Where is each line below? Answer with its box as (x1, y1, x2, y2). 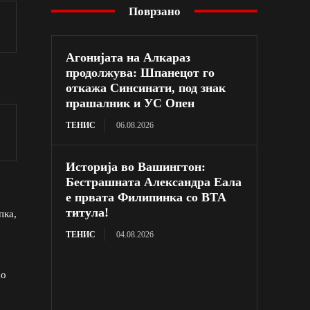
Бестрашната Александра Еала (66, 174, 242, 189)
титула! (66, 205, 109, 219)
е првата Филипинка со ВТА (66, 190, 227, 204)
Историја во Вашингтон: (66, 159, 206, 174)
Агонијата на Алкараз (66, 50, 191, 64)
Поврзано (128, 4, 181, 18)
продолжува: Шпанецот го (66, 65, 215, 80)
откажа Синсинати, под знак (66, 80, 226, 95)
